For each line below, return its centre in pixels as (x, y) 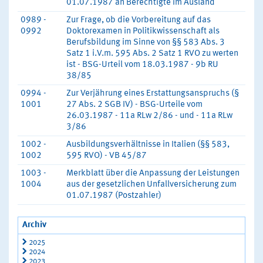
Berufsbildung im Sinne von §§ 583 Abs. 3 (146, 43)
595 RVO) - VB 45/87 (107, 156)
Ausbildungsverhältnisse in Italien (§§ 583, (148, 145)
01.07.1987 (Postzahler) (114, 196)
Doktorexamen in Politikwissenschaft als (143, 31)
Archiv (34, 225)
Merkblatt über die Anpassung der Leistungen (153, 173)
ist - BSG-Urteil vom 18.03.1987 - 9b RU (142, 65)
